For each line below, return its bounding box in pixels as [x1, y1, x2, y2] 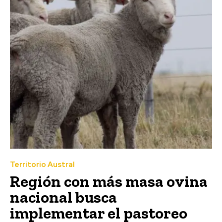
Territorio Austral [10, 160, 75, 170]
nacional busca [10, 188, 117, 207]
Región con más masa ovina [10, 172, 208, 191]
